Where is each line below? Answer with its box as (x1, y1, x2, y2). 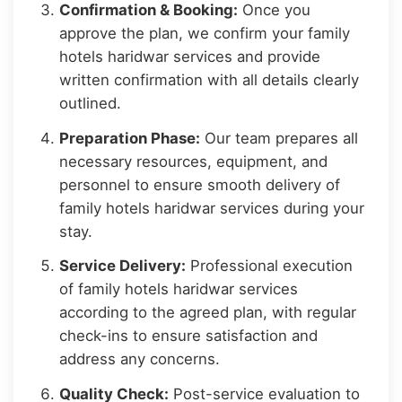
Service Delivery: (59, 257, 187, 275)
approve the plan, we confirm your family (59, 23, 351, 42)
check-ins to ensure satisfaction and (59, 327, 319, 345)
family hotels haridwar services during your (59, 198, 365, 217)
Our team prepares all (200, 128, 359, 147)
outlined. (59, 93, 122, 112)
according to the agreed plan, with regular (59, 303, 357, 322)
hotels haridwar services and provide (59, 47, 321, 66)
